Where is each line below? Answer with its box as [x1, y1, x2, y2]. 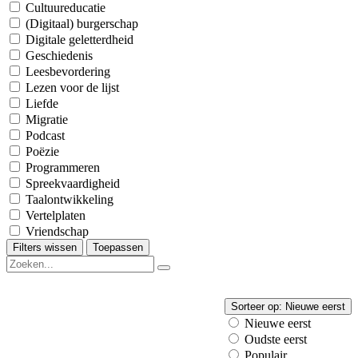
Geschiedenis [26, 49, 93, 62]
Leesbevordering [26, 65, 110, 78]
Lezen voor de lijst [26, 81, 119, 94]
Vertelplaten [26, 209, 86, 222]
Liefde [26, 97, 58, 110]
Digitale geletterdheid [26, 33, 133, 46]
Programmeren [26, 161, 100, 174]
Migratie [26, 113, 68, 126]
